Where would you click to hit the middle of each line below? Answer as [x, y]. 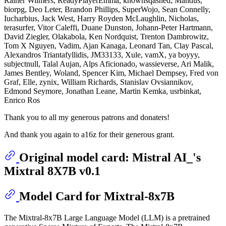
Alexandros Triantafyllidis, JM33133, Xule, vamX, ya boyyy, [102, 54]
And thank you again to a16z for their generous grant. [89, 134]
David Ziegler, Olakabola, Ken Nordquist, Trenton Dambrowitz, [106, 36]
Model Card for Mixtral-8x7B [97, 196]
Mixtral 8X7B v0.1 [52, 171]
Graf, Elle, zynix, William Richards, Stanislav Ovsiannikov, [99, 82]
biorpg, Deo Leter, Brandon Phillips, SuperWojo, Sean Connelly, [107, 9]
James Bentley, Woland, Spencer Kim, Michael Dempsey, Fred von [111, 73]
